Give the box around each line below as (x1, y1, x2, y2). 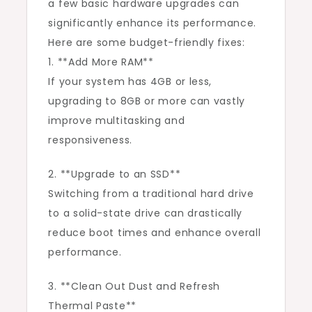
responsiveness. (48, 133, 132, 148)
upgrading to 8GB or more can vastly (48, 94, 245, 109)
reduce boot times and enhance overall (48, 226, 261, 240)
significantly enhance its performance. (48, 16, 257, 31)
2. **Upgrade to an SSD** (48, 167, 181, 182)
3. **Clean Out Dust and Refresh (48, 279, 221, 294)
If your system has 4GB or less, (48, 75, 212, 89)
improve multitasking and (48, 114, 185, 128)
